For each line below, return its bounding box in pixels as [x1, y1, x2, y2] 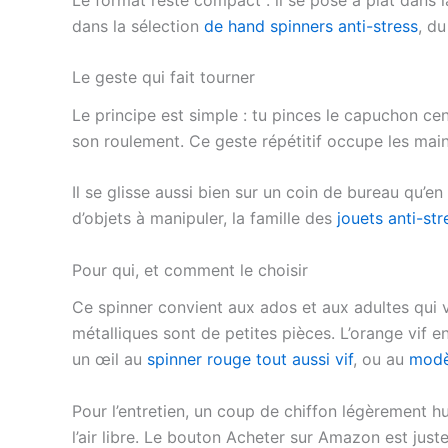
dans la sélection [72, 15, 204, 36]
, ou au [353, 348, 409, 369]
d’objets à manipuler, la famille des [72, 208, 337, 229]
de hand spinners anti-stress [204, 15, 418, 36]
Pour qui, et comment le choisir [72, 259, 308, 280]
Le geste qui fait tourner [72, 67, 255, 88]
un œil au [72, 348, 147, 369]
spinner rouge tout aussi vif [147, 348, 353, 369]
